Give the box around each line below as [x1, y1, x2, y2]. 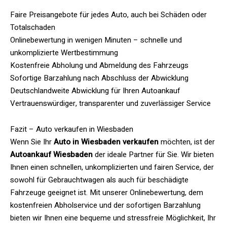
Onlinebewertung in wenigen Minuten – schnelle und [10, 34, 182, 46]
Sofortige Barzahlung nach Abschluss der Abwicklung [10, 72, 188, 84]
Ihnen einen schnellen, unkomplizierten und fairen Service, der [10, 162, 214, 173]
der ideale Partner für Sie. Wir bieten [93, 149, 214, 160]
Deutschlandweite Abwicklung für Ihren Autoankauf [10, 85, 180, 96]
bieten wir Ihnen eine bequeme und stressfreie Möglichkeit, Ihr [10, 212, 216, 223]
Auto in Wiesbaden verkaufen [52, 136, 159, 147]
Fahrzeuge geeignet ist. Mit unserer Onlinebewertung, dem [10, 187, 203, 198]
